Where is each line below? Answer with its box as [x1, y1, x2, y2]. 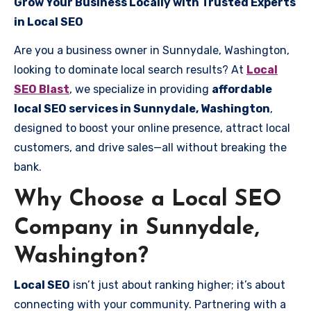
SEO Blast [14, 82, 69, 96]
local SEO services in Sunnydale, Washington [14, 101, 270, 115]
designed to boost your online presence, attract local [14, 121, 290, 135]
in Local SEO [14, 15, 83, 28]
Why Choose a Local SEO [14, 188, 282, 211]
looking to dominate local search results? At [14, 62, 246, 76]
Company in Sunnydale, [14, 217, 260, 239]
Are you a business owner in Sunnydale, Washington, [14, 43, 289, 57]
